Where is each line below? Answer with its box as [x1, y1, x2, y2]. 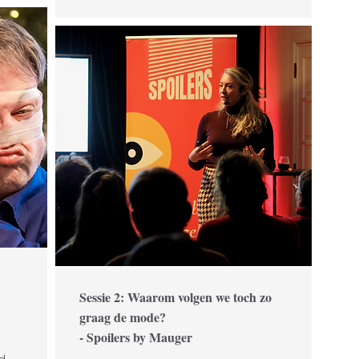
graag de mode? [79, 308, 166, 326]
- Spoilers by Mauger [79, 328, 196, 346]
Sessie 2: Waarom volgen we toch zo [79, 288, 272, 306]
